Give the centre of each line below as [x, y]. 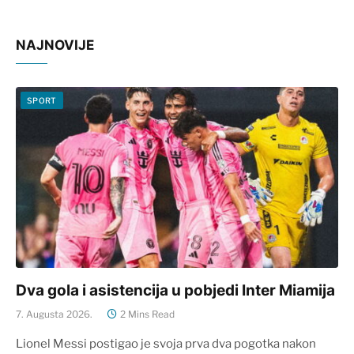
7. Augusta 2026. [54, 314]
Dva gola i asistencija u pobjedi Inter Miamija [175, 291]
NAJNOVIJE [55, 45]
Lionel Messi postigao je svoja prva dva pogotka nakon [166, 344]
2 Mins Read [147, 314]
